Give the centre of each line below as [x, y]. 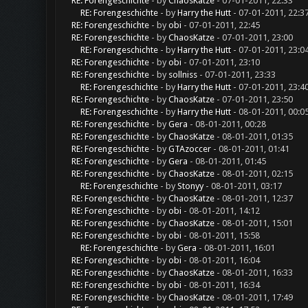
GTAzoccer [189, 149]
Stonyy [190, 186]
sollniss [183, 75]
